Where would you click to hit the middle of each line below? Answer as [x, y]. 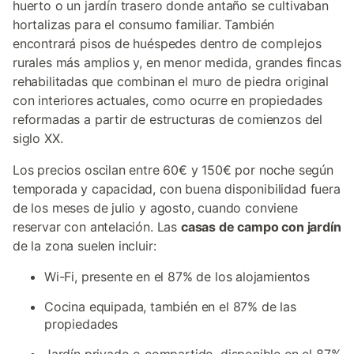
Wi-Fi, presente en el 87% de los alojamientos [177, 277]
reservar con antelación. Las [97, 227]
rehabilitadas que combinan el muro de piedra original [171, 81]
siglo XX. [38, 138]
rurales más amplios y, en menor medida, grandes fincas [177, 62]
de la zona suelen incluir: [85, 246]
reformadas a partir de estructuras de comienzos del [168, 119]
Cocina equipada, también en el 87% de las [170, 307]
